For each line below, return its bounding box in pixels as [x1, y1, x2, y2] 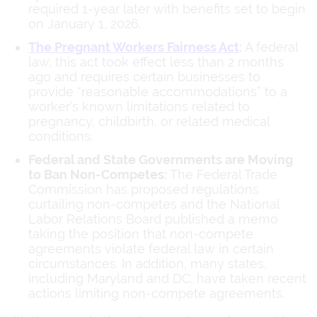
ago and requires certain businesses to [28, 69, 260, 84]
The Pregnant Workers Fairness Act [28, 39, 239, 54]
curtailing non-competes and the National [28, 196, 279, 212]
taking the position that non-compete [28, 226, 253, 241]
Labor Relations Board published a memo [28, 211, 278, 226]
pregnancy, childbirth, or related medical [28, 113, 270, 129]
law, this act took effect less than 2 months [28, 54, 284, 69]
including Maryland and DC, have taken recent [28, 270, 306, 286]
